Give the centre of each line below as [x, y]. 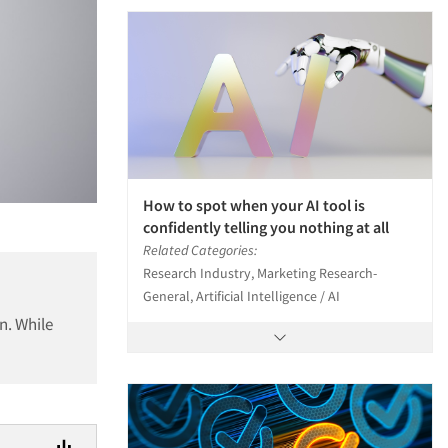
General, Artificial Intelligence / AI [241, 296]
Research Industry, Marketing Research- [260, 273]
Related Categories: [200, 250]
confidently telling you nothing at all [266, 227]
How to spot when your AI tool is [254, 205]
